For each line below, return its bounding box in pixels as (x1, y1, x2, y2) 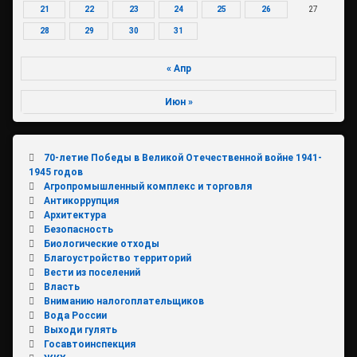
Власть (43, 281, 80, 293)
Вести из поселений (43, 267, 140, 279)
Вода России (43, 310, 107, 322)
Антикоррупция (43, 195, 119, 207)
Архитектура (43, 210, 106, 222)
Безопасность (43, 224, 113, 236)
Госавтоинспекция (43, 339, 135, 351)
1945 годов (29, 167, 83, 178)
